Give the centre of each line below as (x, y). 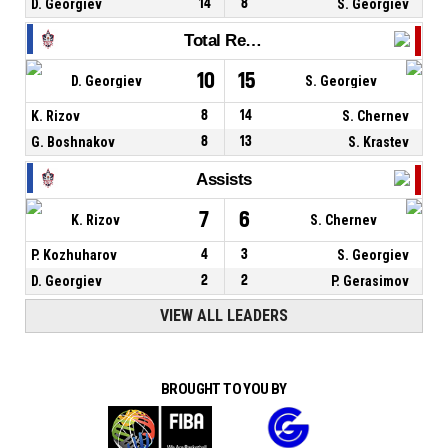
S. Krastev (379, 142)
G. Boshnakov (73, 142)
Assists (224, 179)
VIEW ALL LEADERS (224, 316)
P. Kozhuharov (74, 254)
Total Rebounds (253, 41)
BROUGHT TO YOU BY (224, 389)
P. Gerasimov (370, 280)
